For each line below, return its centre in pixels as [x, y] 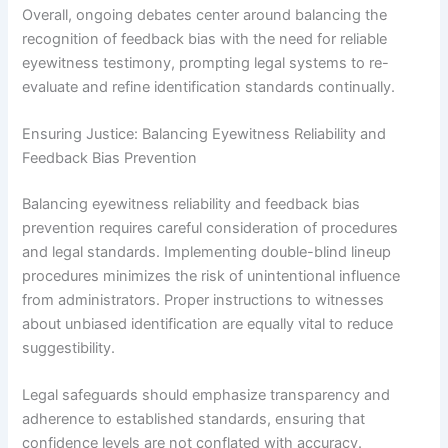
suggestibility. [69, 347]
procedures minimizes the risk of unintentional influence [211, 275]
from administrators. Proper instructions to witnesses [203, 299]
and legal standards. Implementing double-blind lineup [207, 251]
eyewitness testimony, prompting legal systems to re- [206, 62]
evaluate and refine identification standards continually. [209, 86]
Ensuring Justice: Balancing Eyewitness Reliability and [204, 133]
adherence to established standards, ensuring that [194, 419]
